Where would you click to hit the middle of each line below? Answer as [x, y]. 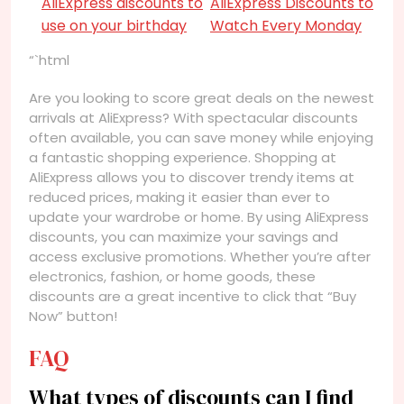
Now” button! [73, 316]
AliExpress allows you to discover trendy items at [192, 177]
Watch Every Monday [286, 25]
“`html [49, 60]
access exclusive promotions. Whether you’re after [200, 256]
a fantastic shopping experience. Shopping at [183, 157]
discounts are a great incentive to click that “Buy [193, 296]
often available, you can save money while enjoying [201, 137]
